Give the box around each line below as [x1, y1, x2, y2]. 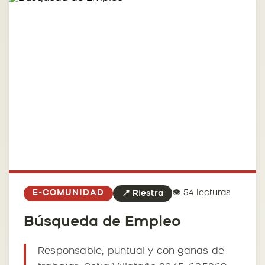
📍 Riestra [122, 189, 163, 198]
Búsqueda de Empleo [24, 215, 180, 230]
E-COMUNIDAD [33, 189, 104, 197]
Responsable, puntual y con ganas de [38, 246, 225, 256]
